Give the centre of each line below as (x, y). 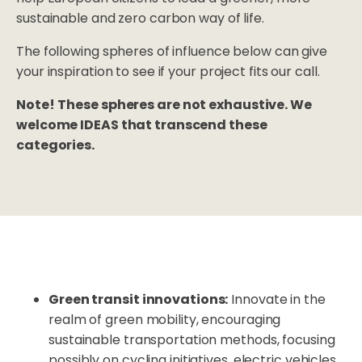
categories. (55, 145)
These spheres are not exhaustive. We (185, 105)
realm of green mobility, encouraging (165, 320)
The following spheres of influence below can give (172, 52)
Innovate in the (277, 300)
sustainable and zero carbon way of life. (140, 19)
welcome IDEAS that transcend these (142, 125)
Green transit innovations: (139, 300)
